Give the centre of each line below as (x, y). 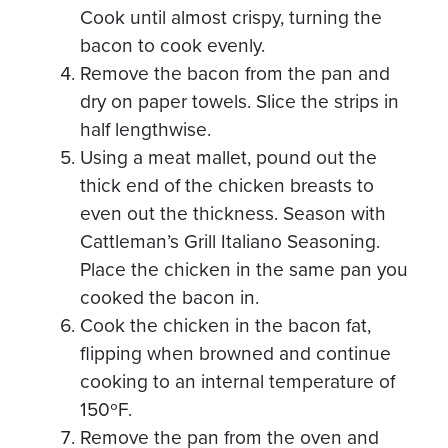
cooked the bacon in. (169, 297)
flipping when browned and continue (235, 353)
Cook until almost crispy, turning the (231, 17)
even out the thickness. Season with (233, 213)
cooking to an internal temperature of (237, 381)
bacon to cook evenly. (172, 45)
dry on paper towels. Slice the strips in (239, 101)
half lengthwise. (145, 129)
